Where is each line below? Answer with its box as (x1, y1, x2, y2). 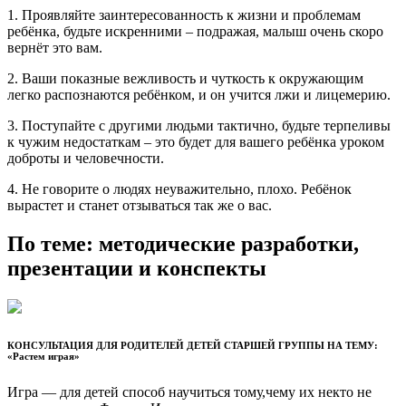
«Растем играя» (7, 350, 80, 362)
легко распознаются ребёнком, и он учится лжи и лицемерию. (7, 87, 391, 103)
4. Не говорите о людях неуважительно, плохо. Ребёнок (7, 181, 352, 198)
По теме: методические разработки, (7, 231, 359, 256)
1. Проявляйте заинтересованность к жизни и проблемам (7, 7, 361, 24)
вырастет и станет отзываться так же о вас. (7, 198, 272, 214)
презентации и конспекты (7, 256, 266, 280)
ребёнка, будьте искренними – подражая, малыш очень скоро (7, 24, 383, 40)
